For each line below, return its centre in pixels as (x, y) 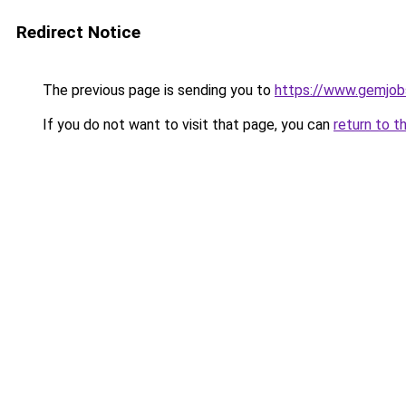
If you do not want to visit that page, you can (186, 125)
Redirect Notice (78, 32)
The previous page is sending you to (157, 90)
